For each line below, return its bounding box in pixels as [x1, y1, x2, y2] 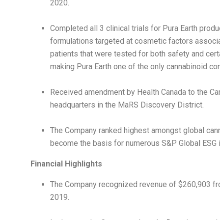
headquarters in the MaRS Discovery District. [50, 100, 204, 110]
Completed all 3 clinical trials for [50, 24, 163, 33]
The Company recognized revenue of [50, 180, 178, 190]
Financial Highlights [30, 159, 102, 169]
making [50, 62, 77, 72]
